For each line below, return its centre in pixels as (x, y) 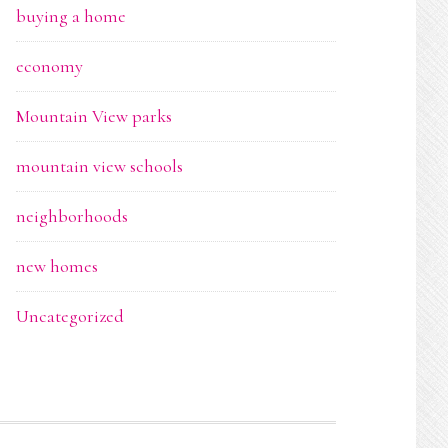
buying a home (71, 16)
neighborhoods (72, 216)
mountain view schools (99, 166)
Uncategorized (70, 316)
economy (49, 66)
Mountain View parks (94, 116)
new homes (57, 266)
